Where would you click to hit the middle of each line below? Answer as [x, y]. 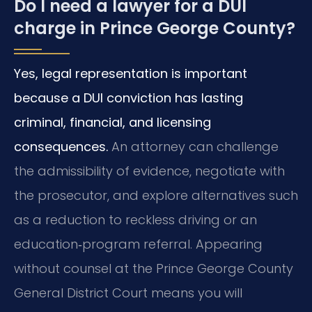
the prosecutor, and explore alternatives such [156, 196]
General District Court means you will [128, 293]
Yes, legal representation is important [131, 74]
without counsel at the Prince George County [154, 269]
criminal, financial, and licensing [112, 123]
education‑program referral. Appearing [138, 244]
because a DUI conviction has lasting [128, 98]
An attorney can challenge [193, 147]
